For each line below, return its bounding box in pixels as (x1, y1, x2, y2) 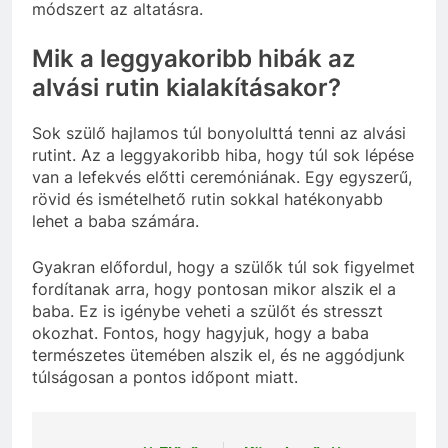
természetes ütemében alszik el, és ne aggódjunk (32, 345, 405, 366)
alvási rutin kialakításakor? (32, 73, 341, 103)
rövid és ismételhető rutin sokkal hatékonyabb (32, 189, 383, 210)
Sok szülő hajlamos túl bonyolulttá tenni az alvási (32, 123, 406, 144)
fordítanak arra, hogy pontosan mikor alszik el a (32, 279, 396, 300)
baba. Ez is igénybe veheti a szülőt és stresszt (32, 301, 383, 322)
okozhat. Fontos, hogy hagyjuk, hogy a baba (32, 323, 369, 344)
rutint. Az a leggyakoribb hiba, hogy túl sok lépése (32, 145, 414, 166)
